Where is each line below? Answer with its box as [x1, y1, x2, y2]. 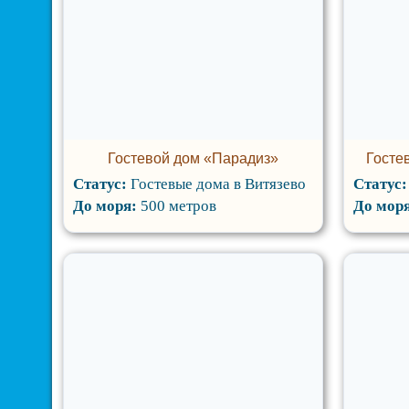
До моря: [73, 197, 137, 215]
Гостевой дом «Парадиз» [107, 151, 278, 166]
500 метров [137, 197, 216, 215]
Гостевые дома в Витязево [131, 175, 306, 193]
